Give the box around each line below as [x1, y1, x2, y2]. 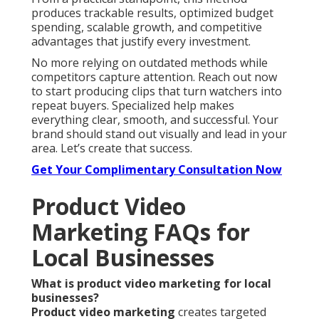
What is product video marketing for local [31, 275, 271, 291]
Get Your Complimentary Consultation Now [31, 161, 282, 177]
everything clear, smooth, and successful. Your [31, 111, 278, 127]
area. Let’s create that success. [31, 140, 192, 156]
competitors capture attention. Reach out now [31, 68, 277, 85]
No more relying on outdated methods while [31, 54, 268, 70]
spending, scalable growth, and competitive [31, 19, 262, 35]
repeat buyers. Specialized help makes [31, 97, 234, 113]
